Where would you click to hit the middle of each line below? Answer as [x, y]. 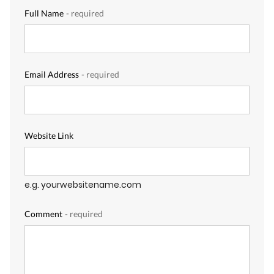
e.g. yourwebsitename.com [83, 185]
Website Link [49, 135]
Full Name [44, 13]
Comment [43, 213]
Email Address [52, 74]
